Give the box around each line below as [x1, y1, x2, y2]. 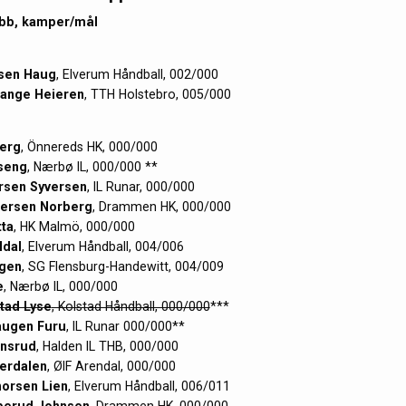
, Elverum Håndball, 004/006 [21, 239, 184, 255]
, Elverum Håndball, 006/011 [67, 379, 230, 394]
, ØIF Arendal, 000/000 [46, 359, 176, 374]
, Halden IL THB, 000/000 [35, 339, 179, 354]
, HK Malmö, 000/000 [13, 219, 135, 235]
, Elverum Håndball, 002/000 [55, 66, 218, 82]
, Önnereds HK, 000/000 [20, 140, 158, 155]
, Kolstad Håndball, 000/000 [51, 299, 210, 314]
